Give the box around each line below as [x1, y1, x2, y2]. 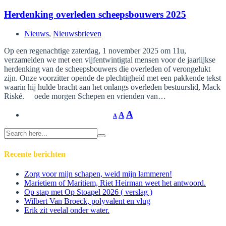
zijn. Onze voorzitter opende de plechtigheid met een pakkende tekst [4, 74, 221, 83]
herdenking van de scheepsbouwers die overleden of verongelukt [4, 65, 210, 74]
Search [4, 128, 25, 137]
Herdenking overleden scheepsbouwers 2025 [4, 9, 186, 20]
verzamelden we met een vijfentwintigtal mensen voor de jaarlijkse [4, 55, 215, 65]
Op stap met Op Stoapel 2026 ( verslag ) [24, 187, 152, 196]
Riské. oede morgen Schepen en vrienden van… [4, 92, 166, 101]
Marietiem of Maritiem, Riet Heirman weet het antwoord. [24, 178, 206, 187]
